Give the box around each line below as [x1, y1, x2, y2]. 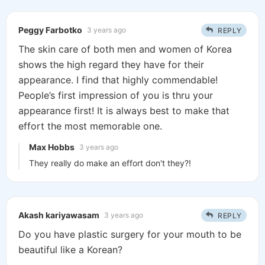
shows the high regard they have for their [18, 59, 204, 71]
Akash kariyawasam [18, 210, 99, 221]
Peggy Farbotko [18, 25, 82, 35]
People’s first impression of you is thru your [18, 89, 213, 102]
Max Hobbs [29, 142, 75, 153]
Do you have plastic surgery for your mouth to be [18, 228, 241, 241]
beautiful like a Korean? [18, 244, 122, 256]
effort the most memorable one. [18, 120, 162, 132]
